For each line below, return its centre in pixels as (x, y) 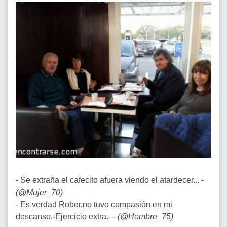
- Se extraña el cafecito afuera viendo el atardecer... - (110, 180)
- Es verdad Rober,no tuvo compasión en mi (94, 205)
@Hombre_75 (145, 217)
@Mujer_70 (39, 193)
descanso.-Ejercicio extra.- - (67, 217)
